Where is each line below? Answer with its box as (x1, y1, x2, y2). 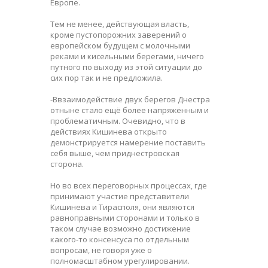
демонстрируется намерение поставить (50, 136, 206, 148)
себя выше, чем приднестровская (50, 147, 179, 159)
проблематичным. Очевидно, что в (50, 115, 185, 126)
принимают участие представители (50, 190, 189, 202)
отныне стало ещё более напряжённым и (50, 104, 209, 115)
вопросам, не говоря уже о (50, 244, 152, 255)
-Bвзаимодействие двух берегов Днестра (50, 93, 210, 105)
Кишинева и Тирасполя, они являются (50, 201, 194, 212)
